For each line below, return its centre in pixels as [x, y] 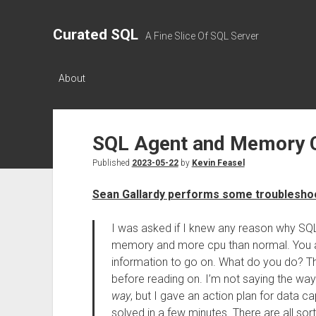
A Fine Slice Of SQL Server [202, 36]
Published [112, 163]
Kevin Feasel [218, 163]
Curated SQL [95, 35]
